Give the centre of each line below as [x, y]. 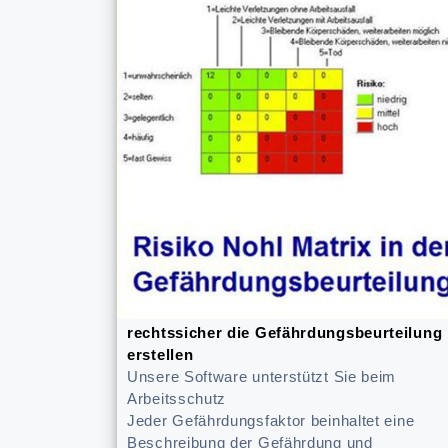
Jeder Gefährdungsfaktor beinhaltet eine [271, 420]
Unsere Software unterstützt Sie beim [262, 376]
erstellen [160, 354]
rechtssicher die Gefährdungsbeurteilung [285, 332]
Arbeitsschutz [177, 398]
